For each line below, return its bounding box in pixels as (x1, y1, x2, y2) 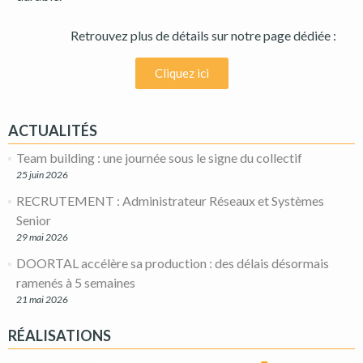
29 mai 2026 (16, 230, 68, 243)
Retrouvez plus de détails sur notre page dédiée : (70, 27, 339, 43)
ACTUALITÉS (8, 121, 97, 139)
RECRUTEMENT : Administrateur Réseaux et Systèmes (16, 192, 324, 208)
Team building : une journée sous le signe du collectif (16, 149, 302, 165)
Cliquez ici (154, 65, 209, 80)
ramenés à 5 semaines (16, 274, 135, 290)
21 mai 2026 (16, 293, 68, 305)
